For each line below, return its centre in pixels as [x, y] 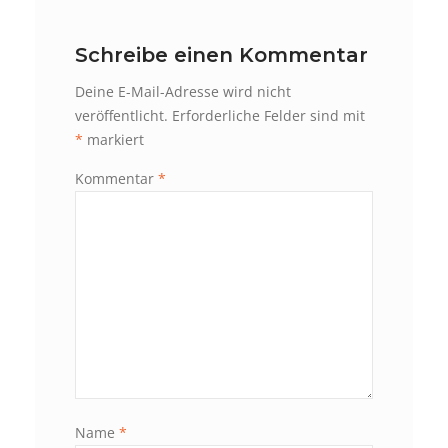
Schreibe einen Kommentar [221, 54]
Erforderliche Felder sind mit [268, 115]
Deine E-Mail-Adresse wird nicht [183, 91]
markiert [113, 139]
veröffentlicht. [121, 115]
